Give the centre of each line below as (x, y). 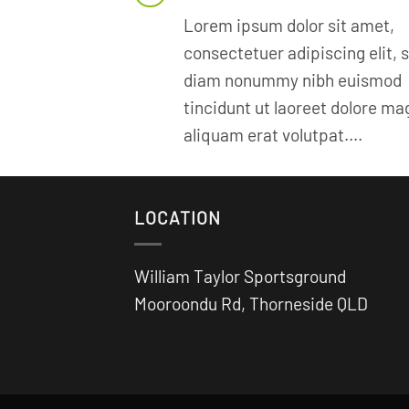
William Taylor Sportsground (240, 277)
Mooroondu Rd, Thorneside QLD (251, 304)
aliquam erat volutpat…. (273, 134)
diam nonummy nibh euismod (293, 79)
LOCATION (178, 217)
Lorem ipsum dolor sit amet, (289, 25)
